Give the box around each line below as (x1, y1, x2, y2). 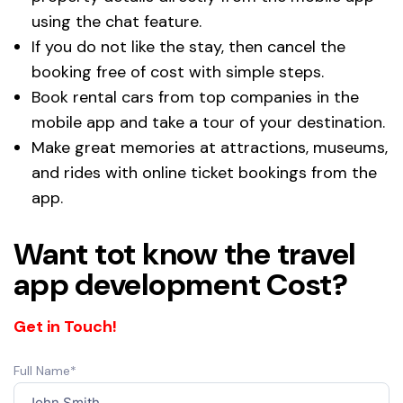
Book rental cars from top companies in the (31, 85, 359, 108)
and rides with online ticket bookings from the (31, 161, 377, 184)
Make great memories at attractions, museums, (31, 136, 388, 158)
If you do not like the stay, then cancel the (31, 35, 345, 58)
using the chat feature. (31, 10, 201, 32)
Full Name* (13, 362, 76, 379)
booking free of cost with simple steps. (31, 60, 324, 83)
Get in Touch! (13, 315, 117, 337)
